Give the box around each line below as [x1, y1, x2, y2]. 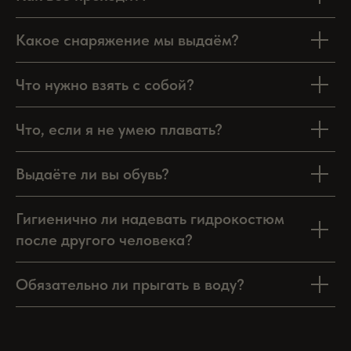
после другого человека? [16, 230, 193, 250]
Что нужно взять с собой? [16, 75, 194, 95]
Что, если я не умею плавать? [16, 120, 223, 139]
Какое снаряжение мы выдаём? [16, 31, 239, 50]
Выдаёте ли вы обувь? [16, 165, 169, 184]
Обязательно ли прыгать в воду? [16, 275, 244, 295]
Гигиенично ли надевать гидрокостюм [16, 209, 284, 229]
